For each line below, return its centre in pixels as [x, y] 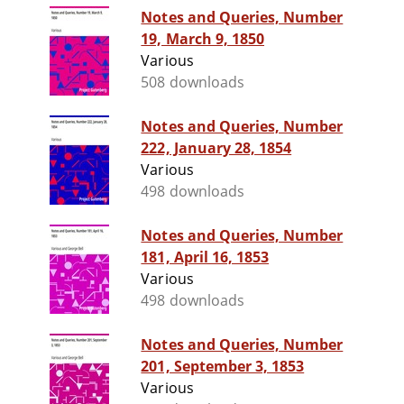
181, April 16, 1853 [205, 257]
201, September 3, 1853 [223, 367]
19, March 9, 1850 [203, 39]
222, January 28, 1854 [216, 148]
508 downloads [193, 83]
